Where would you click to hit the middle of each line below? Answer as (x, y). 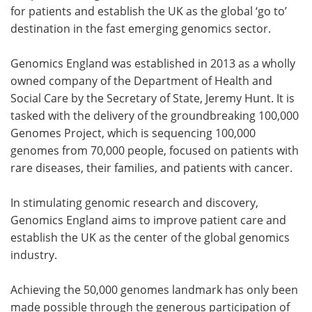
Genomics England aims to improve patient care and (148, 220)
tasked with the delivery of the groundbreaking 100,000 (155, 115)
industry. (34, 255)
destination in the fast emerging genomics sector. (141, 28)
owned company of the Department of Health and (141, 80)
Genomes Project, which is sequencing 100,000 (133, 133)
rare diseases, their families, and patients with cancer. (151, 167)
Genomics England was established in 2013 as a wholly (153, 63)
